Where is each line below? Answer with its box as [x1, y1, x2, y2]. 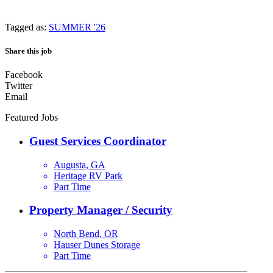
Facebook [5, 69, 43, 80]
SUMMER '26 [49, 21, 105, 32]
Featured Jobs [5, 112, 58, 123]
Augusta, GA [54, 159, 105, 170]
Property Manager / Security [29, 204, 172, 217]
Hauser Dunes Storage [54, 239, 140, 250]
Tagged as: [5, 21, 49, 32]
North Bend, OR [54, 229, 118, 239]
